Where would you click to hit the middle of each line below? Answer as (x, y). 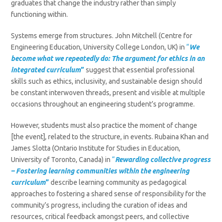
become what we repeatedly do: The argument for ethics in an (108, 58)
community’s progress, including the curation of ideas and (99, 205)
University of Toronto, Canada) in (62, 160)
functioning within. (40, 14)
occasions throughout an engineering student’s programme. (103, 104)
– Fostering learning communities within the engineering (100, 171)
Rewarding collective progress (163, 160)
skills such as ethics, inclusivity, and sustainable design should (107, 81)
